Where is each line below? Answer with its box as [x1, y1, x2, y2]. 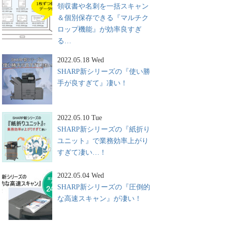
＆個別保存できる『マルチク [57, 14, 149, 22]
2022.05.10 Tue [57, 114, 102, 122]
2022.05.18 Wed [57, 56, 104, 64]
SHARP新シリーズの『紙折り [57, 125, 150, 133]
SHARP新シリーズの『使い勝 [57, 67, 150, 75]
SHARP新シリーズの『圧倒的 [57, 183, 150, 191]
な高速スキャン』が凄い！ [57, 194, 142, 202]
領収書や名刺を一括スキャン [57, 2, 149, 10]
